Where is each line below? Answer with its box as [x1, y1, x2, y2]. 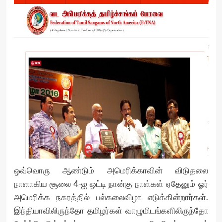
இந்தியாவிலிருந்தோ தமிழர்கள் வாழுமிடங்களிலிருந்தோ [13, 205, 209, 216]
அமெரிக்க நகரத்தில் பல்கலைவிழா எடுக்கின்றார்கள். [13, 192, 209, 203]
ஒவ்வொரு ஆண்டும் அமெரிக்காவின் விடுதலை [13, 165, 209, 176]
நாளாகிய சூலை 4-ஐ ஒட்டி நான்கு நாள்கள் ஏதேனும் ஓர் [13, 178, 209, 189]
